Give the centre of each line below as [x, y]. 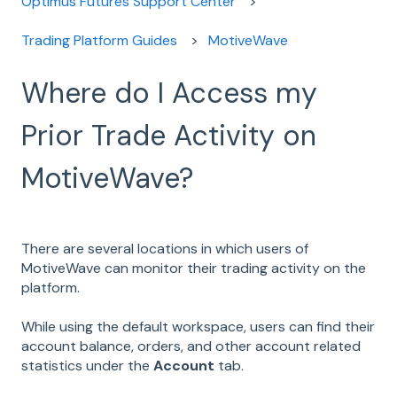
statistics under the [87, 366]
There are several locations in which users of [165, 249]
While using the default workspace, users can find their [198, 327]
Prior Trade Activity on [169, 136]
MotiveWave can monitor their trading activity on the [194, 269]
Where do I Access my [169, 93]
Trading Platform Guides [99, 41]
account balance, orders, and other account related [191, 346]
